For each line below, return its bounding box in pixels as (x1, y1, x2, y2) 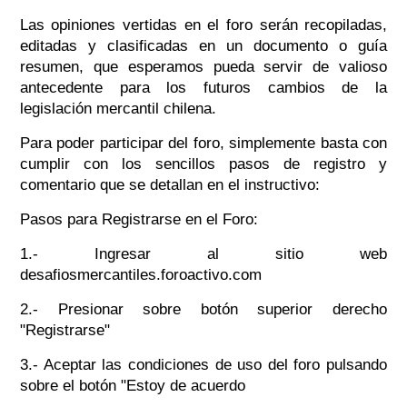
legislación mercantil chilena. (19, 100, 216, 118)
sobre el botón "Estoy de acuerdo (19, 377, 245, 395)
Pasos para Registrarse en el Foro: (19, 211, 258, 229)
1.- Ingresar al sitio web (19, 245, 388, 263)
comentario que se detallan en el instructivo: (19, 176, 324, 194)
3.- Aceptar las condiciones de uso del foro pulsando (19, 356, 388, 374)
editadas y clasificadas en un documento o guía (19, 37, 388, 55)
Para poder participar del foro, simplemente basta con (19, 134, 388, 153)
